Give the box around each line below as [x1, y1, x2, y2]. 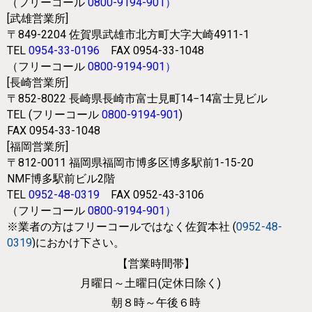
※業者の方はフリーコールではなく [7, 220, 185, 234]
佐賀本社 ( [185, 220, 236, 234]
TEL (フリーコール [7, 108, 102, 122]
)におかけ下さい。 [32, 236, 125, 250]
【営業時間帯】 [117, 256, 195, 270]
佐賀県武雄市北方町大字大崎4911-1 [69, 28, 249, 42]
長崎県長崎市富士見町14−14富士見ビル [69, 92, 267, 106]
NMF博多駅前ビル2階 [7, 172, 115, 186]
